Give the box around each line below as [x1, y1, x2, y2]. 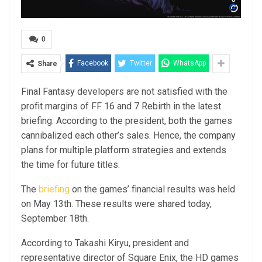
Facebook [77, 58, 108, 67]
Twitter [130, 58, 152, 67]
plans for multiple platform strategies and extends [21, 144, 226, 156]
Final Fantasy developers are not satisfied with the [21, 85, 227, 97]
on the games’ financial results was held [70, 183, 235, 195]
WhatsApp [173, 58, 206, 67]
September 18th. [21, 212, 91, 224]
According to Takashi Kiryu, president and [21, 237, 189, 249]
